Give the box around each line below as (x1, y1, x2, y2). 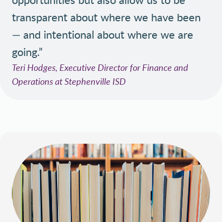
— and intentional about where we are (12, 26, 193, 42)
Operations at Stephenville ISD (12, 75, 126, 87)
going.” (12, 44, 43, 59)
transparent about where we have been (12, 9, 201, 24)
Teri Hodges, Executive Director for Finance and (12, 61, 188, 73)
